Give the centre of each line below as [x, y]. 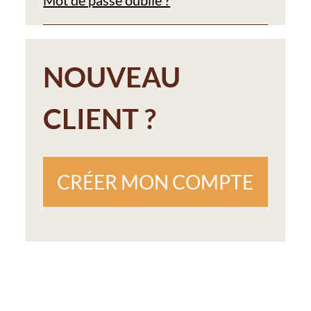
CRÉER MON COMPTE [155, 182]
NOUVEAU [112, 77]
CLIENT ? [100, 118]
